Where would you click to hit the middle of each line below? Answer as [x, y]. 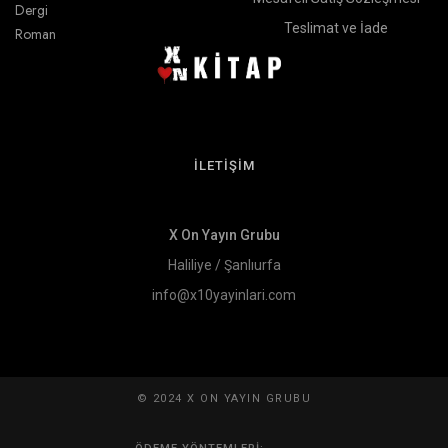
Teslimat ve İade [336, 28]
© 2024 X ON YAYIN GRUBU [224, 399]
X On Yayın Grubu [224, 235]
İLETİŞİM [224, 166]
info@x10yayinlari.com [224, 295]
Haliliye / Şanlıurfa [224, 265]
